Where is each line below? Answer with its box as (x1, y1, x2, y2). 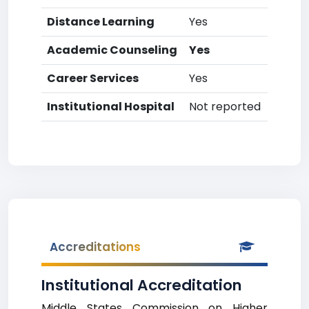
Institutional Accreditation (41, 275, 242, 296)
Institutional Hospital (47, 99, 175, 114)
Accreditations (50, 239, 141, 255)
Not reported (189, 99, 261, 114)
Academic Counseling (47, 42, 177, 58)
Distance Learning (47, 14, 154, 30)
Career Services (47, 70, 139, 86)
